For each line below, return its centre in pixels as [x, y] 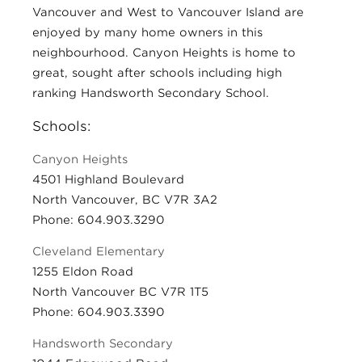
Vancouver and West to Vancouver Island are [168, 12]
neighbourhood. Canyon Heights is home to [164, 52]
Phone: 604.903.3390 [99, 312]
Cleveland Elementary [99, 252]
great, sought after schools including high [157, 72]
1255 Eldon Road [83, 272]
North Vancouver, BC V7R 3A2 [125, 200]
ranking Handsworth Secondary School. [151, 93]
